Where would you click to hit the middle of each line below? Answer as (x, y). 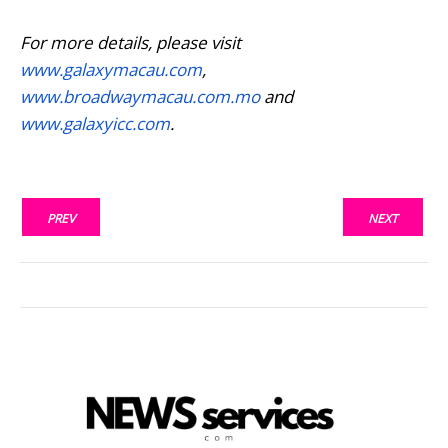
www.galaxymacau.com (111, 69)
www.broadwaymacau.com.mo (140, 96)
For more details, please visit (130, 42)
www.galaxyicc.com (95, 123)
